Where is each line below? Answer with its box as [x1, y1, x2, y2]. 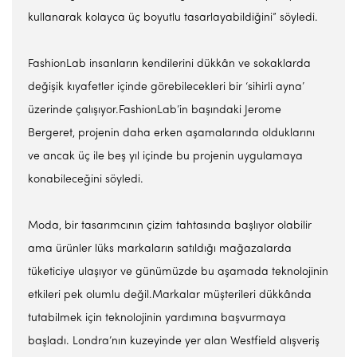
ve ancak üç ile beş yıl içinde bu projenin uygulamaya [28, 151, 303, 163]
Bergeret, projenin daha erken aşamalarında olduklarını [28, 127, 315, 139]
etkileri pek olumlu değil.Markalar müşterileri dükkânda [28, 289, 312, 301]
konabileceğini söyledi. [28, 174, 143, 186]
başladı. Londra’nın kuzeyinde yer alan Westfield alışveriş [28, 335, 320, 347]
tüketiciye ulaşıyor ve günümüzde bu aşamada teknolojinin [28, 266, 328, 278]
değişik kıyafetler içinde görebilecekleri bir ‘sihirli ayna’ [28, 81, 304, 93]
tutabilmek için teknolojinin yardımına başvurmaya [28, 312, 286, 324]
